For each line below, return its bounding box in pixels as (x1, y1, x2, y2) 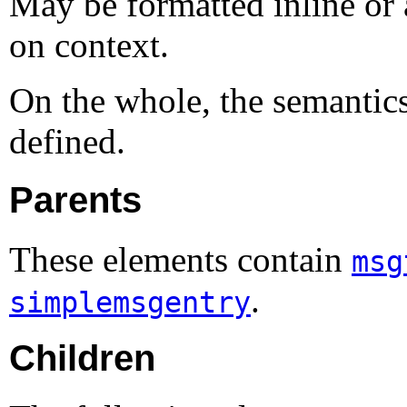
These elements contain (9, 239, 352, 279)
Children (9, 337, 155, 380)
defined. (9, 122, 125, 162)
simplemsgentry (9, 285, 251, 319)
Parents (9, 178, 142, 221)
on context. (9, 25, 169, 65)
